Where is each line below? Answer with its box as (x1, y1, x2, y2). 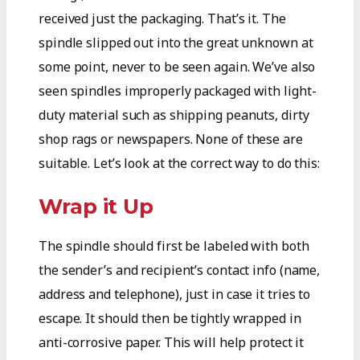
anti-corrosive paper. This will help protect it (39, 333, 305, 351)
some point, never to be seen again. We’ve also (39, 58, 316, 76)
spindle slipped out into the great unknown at (39, 34, 313, 52)
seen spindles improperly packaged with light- (39, 82, 317, 100)
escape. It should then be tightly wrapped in (39, 309, 301, 327)
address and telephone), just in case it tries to (39, 284, 311, 303)
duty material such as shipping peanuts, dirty (39, 106, 309, 125)
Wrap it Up (39, 193, 153, 219)
